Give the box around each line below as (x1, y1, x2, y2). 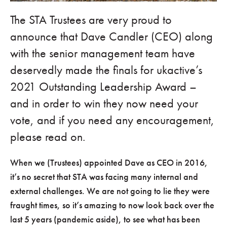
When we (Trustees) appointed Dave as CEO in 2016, (10, 157, 208, 169)
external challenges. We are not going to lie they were (10, 185, 210, 197)
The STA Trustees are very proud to (10, 12, 172, 28)
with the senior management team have (10, 46, 195, 61)
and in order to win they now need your (10, 96, 198, 111)
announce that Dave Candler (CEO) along (10, 29, 213, 45)
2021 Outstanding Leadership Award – (10, 79, 197, 95)
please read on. (10, 129, 85, 145)
